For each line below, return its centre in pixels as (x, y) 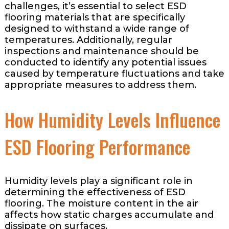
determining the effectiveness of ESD (95, 192)
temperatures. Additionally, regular (88, 40)
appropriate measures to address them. (100, 85)
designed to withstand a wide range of (97, 28)
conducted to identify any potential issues (105, 62)
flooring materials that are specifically (95, 17)
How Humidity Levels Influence (112, 119)
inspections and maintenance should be (101, 51)
